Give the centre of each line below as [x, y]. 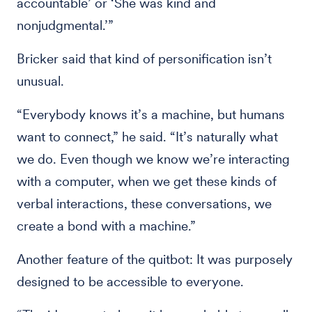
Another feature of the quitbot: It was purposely [155, 259]
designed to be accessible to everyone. [130, 282]
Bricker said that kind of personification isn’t [144, 59]
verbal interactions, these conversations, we [144, 204]
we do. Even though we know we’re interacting [153, 159]
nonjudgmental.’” [65, 25]
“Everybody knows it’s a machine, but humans [151, 115]
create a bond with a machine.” [106, 226]
